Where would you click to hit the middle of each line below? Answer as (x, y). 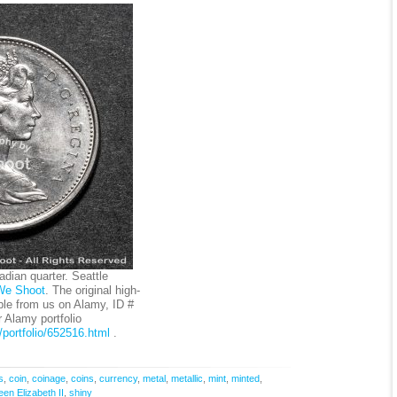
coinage (48, 378)
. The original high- (92, 290)
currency (118, 378)
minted (245, 378)
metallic (187, 378)
